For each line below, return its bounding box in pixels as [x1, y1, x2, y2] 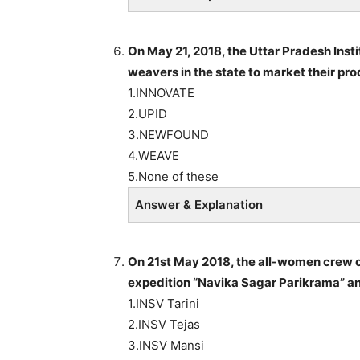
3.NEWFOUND [128, 126, 209, 142]
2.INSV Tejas [128, 316, 200, 332]
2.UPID [128, 105, 167, 121]
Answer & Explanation [135, 196, 263, 212]
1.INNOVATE [128, 84, 194, 100]
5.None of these [128, 168, 219, 184]
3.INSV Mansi [128, 337, 204, 353]
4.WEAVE [128, 147, 179, 163]
